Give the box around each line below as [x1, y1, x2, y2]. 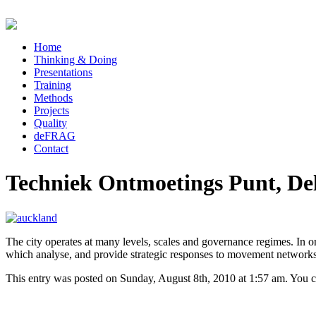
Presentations [34, 66, 92, 78]
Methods [34, 92, 73, 104]
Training [34, 79, 71, 91]
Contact [34, 142, 68, 154]
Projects [34, 104, 69, 116]
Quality [34, 117, 67, 129]
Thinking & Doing [34, 54, 117, 66]
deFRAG [34, 130, 75, 142]
